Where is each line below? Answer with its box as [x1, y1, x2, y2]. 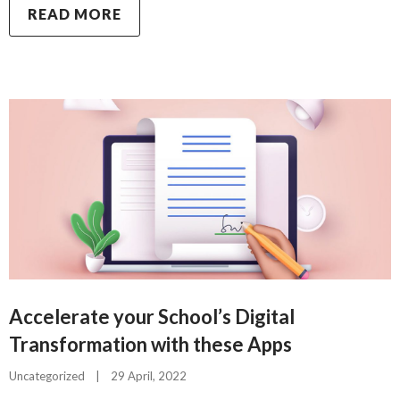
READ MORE [28, 5, 121, 22]
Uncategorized [9, 368, 85, 383]
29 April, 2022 [111, 368, 197, 383]
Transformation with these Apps [9, 331, 292, 356]
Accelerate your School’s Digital [9, 304, 295, 329]
